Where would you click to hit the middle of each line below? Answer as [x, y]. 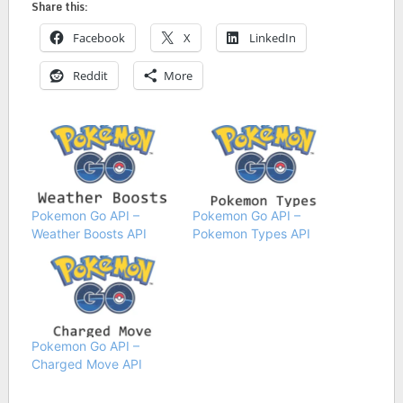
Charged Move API [86, 363]
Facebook [99, 37]
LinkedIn [272, 37]
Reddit [90, 75]
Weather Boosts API [89, 233]
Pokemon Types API [251, 233]
